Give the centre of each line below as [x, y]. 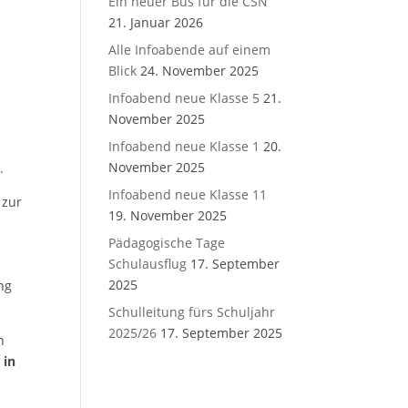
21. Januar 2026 [156, 22]
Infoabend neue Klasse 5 [184, 98]
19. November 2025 [168, 215]
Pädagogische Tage [167, 243]
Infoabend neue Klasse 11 [188, 194]
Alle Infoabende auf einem [190, 50]
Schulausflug [148, 264]
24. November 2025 [200, 71]
